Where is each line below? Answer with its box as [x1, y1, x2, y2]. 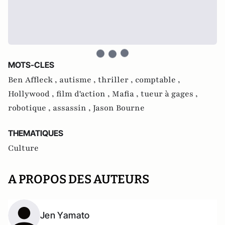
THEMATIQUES [8, 128, 63, 139]
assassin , [53, 102, 93, 114]
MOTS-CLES [8, 60, 54, 70]
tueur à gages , [141, 88, 198, 100]
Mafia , [112, 88, 141, 100]
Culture [8, 143, 39, 154]
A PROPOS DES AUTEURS [8, 172, 149, 187]
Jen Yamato [40, 210, 90, 221]
